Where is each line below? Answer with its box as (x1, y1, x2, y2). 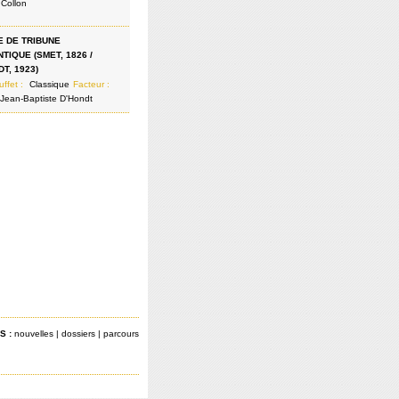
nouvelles (14, 329, 53, 338)
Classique (29, 79, 69, 89)
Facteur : (73, 79, 112, 89)
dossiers (61, 329, 95, 338)
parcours (103, 329, 139, 338)
